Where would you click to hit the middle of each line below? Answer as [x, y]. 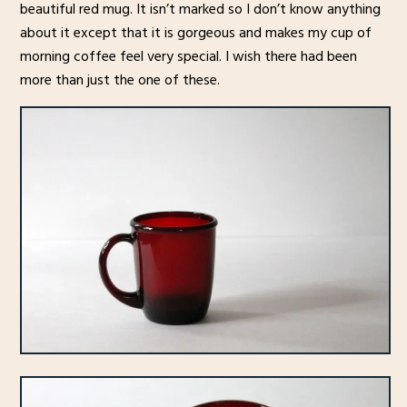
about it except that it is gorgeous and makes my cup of [195, 32]
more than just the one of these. [119, 79]
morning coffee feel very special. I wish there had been [188, 56]
